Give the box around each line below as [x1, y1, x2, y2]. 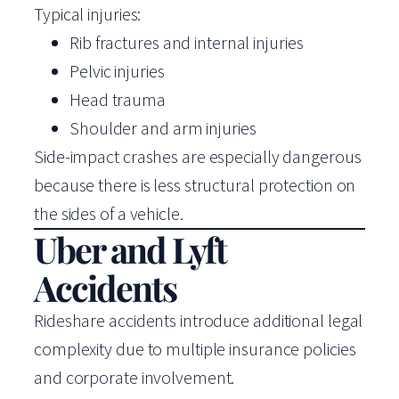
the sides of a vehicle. [34, 202, 183, 224]
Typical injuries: [34, 3, 142, 25]
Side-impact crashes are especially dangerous [34, 145, 362, 167]
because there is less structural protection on [34, 174, 356, 196]
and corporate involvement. [34, 366, 235, 388]
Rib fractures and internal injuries [69, 31, 304, 53]
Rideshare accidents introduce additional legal [34, 309, 363, 331]
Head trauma [69, 88, 166, 110]
